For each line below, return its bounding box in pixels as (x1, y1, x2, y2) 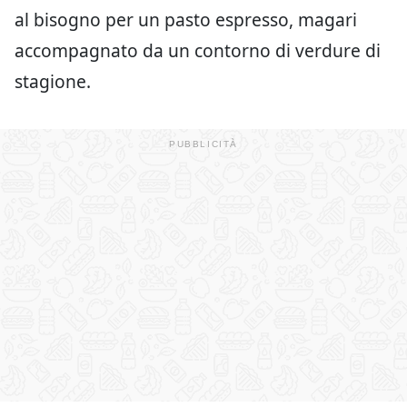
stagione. (15, 69, 91, 94)
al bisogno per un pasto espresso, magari (15, 7, 357, 32)
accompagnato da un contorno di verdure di (15, 38, 381, 63)
